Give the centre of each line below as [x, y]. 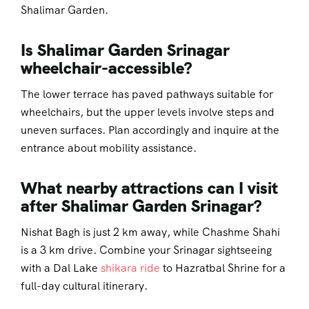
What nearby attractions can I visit [149, 188]
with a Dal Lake [61, 268]
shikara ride [130, 268]
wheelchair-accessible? [106, 68]
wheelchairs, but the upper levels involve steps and [148, 112]
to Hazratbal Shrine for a [223, 268]
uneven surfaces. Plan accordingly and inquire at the [150, 130]
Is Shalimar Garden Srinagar [125, 50]
